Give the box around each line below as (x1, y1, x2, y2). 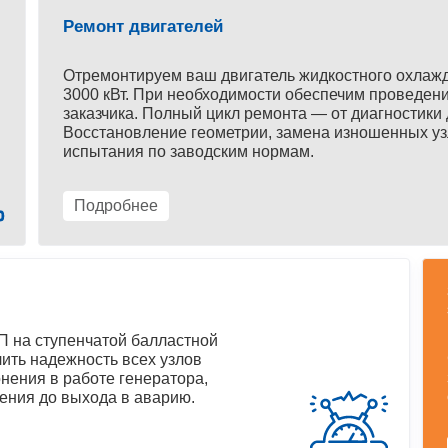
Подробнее (74, 197, 158, 215)
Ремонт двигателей (63, 17, 223, 37)
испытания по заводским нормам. (63, 143, 314, 161)
